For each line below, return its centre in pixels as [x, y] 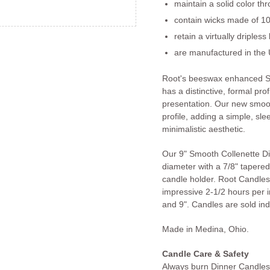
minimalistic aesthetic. [204, 129]
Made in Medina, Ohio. [206, 229]
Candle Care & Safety [206, 253]
